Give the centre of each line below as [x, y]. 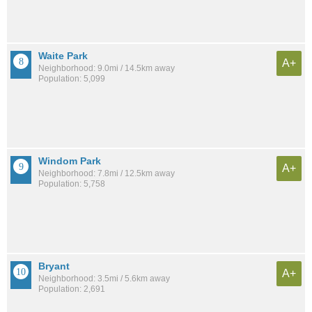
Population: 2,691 [72, 289]
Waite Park [63, 56]
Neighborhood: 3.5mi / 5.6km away [104, 278]
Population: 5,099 [72, 79]
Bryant [54, 266]
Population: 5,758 [72, 184]
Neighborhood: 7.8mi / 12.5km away [107, 173]
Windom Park [70, 161]
